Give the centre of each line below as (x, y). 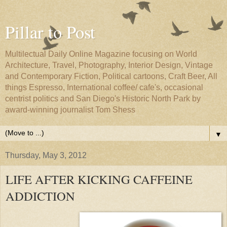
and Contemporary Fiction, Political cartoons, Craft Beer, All (111, 76)
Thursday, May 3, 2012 (46, 155)
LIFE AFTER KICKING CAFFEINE (99, 179)
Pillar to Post (50, 32)
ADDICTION (40, 196)
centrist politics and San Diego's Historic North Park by (103, 99)
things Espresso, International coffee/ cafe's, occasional (104, 87)
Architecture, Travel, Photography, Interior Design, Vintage (109, 65)
